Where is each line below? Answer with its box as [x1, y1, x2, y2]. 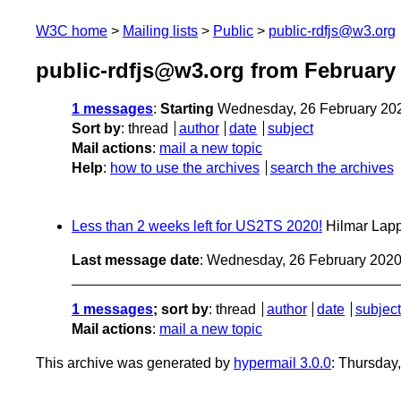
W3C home [36, 23, 107, 38]
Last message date [72, 252, 200, 269]
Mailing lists [123, 23, 198, 38]
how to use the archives [110, 160, 260, 176]
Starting [160, 101, 214, 117]
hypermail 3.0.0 [234, 355, 331, 371]
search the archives [269, 160, 394, 176]
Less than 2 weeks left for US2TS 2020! [72, 218, 322, 235]
